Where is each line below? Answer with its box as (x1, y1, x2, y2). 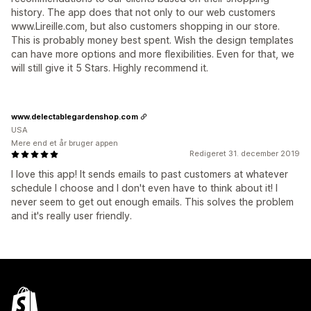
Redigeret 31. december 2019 (190, 149, 300, 158)
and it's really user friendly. (11, 210, 132, 221)
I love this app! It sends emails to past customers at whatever (11, 168, 288, 180)
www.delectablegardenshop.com (11, 111, 138, 121)
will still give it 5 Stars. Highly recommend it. (11, 62, 208, 74)
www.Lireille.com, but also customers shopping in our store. (11, 20, 280, 32)
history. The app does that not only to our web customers (11, 6, 276, 18)
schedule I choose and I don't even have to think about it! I (11, 182, 278, 194)
